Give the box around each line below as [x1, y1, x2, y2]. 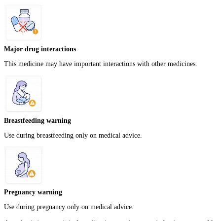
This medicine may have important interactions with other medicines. [4, 60, 197, 68]
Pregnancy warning [4, 188, 62, 196]
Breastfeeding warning [4, 117, 71, 125]
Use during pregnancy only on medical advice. [4, 203, 134, 211]
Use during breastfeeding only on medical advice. [4, 131, 142, 139]
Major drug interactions [4, 45, 76, 53]
